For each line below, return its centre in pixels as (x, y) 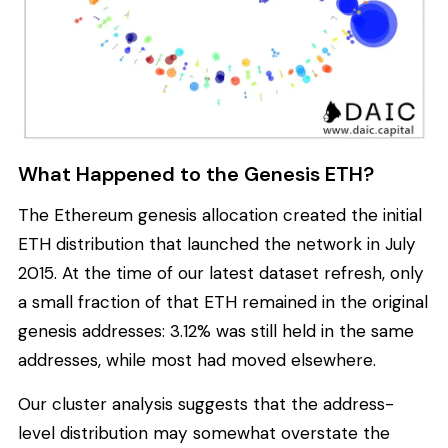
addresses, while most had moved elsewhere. (197, 360)
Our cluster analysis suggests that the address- (206, 403)
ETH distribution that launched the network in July (217, 244)
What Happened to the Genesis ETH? (196, 173)
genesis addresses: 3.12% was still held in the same (216, 331)
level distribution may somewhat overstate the (204, 432)
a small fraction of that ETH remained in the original (223, 302)
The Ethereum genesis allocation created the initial (220, 215)
